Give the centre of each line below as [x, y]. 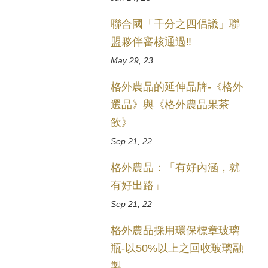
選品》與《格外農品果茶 [170, 105]
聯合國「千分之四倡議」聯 [176, 24]
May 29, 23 [132, 61]
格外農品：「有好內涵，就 [176, 168]
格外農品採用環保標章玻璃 [176, 231]
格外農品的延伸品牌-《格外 [177, 87]
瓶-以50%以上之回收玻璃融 [177, 249]
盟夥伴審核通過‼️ [151, 42]
